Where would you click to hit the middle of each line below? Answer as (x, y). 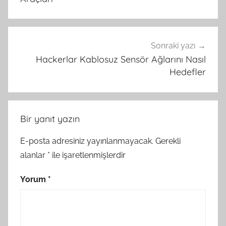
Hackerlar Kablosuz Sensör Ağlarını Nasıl (121, 60)
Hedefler (188, 72)
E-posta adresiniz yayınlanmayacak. (87, 141)
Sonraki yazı (173, 46)
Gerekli (168, 141)
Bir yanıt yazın (50, 119)
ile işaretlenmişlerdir (88, 155)
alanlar (34, 155)
